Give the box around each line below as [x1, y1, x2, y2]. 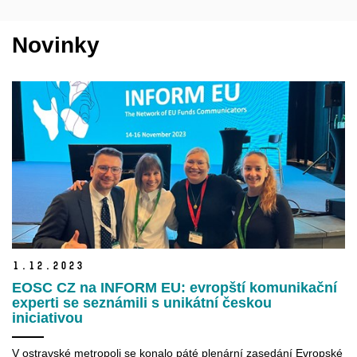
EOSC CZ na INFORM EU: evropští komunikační [12, 279, 337, 296]
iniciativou [12, 309, 83, 326]
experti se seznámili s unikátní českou [12, 294, 272, 311]
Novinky [12, 33, 100, 58]
